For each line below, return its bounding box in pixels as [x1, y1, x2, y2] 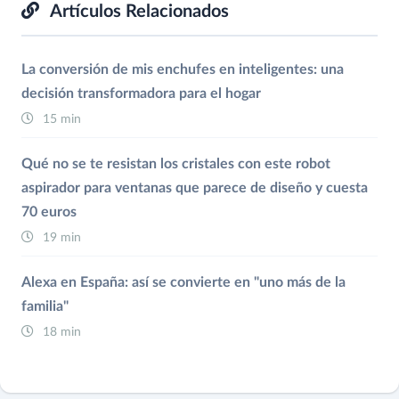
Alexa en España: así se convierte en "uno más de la [21, 275, 346, 290]
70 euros [21, 205, 77, 220]
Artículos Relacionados [46, 3, 229, 21]
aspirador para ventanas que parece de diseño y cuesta [21, 181, 368, 196]
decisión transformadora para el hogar [21, 86, 261, 102]
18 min [38, 326, 81, 339]
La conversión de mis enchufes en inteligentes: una [21, 62, 344, 77]
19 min [38, 232, 81, 245]
